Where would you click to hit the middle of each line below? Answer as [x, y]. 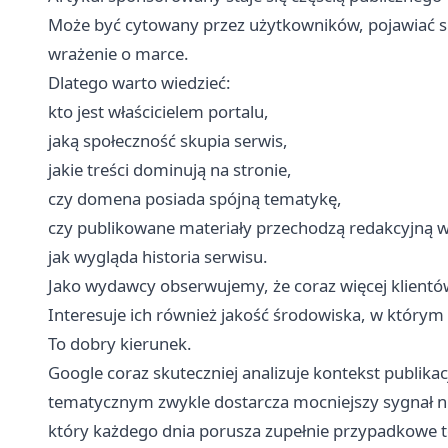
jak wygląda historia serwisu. [158, 256]
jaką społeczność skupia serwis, [168, 140]
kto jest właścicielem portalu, [158, 111]
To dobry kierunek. [120, 343]
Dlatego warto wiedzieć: [139, 82]
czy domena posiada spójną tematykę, [195, 198]
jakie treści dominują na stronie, [170, 169]
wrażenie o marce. [118, 53]
